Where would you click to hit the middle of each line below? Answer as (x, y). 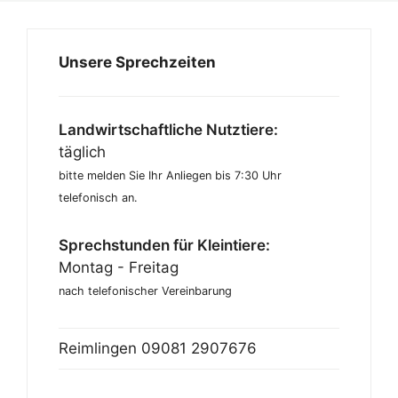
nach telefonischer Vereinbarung (145, 291)
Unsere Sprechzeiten (137, 62)
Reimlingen (100, 348)
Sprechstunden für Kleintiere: (164, 245)
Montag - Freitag (119, 267)
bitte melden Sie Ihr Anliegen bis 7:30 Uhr (170, 175)
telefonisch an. (98, 197)
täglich (82, 151)
